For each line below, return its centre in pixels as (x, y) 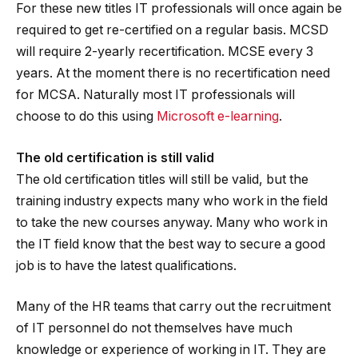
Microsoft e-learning (218, 117)
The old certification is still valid (115, 157)
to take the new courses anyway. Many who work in (172, 222)
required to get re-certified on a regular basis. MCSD (172, 30)
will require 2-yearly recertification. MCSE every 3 (165, 52)
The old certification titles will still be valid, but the (162, 179)
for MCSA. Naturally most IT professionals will (155, 95)
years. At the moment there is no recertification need (173, 74)
